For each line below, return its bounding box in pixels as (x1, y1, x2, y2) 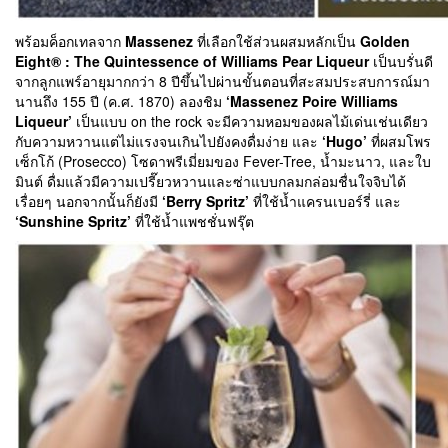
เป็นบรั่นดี (369, 51, 433, 72)
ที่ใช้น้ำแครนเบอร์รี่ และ (249, 191, 401, 212)
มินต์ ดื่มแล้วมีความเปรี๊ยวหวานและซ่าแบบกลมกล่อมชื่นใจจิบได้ (15, 171, 406, 192)
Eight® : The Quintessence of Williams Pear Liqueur (15, 51, 369, 72)
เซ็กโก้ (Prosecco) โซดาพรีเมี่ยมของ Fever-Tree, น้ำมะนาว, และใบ (15, 151, 431, 172)
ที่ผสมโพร (367, 131, 431, 152)
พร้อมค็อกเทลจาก (15, 31, 125, 52)
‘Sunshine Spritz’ (15, 211, 131, 232)
